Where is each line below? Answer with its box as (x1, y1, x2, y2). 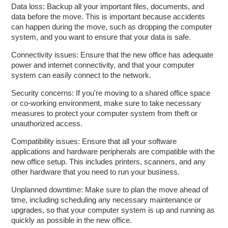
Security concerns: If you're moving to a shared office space (11, 89, 211, 97)
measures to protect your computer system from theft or (11, 109, 198, 118)
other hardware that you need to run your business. (11, 167, 180, 176)
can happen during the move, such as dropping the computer (11, 22, 213, 31)
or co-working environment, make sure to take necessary (11, 99, 202, 107)
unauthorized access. (11, 119, 83, 128)
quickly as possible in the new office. (11, 216, 132, 224)
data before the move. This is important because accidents (11, 12, 206, 21)
